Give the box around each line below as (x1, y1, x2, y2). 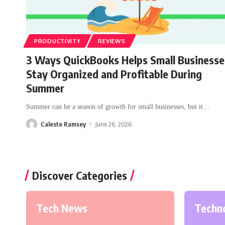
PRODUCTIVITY (34, 37, 81, 45)
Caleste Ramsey (41, 120, 86, 128)
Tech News (36, 200, 87, 215)
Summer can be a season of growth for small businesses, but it (26, 102, 203, 110)
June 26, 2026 (95, 120, 132, 128)
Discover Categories (32, 168, 127, 182)
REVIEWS (98, 37, 126, 45)
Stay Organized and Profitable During (26, 66, 202, 81)
